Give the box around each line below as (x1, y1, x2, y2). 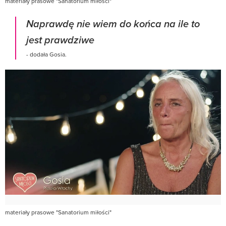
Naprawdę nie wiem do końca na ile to (26, 18, 200, 31)
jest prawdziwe (26, 34, 94, 47)
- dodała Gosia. (26, 49, 67, 59)
